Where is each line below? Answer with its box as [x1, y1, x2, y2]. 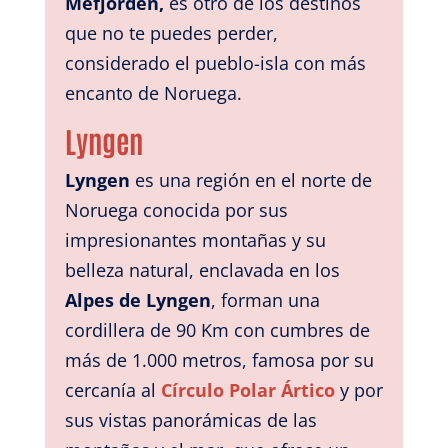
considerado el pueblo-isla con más [64, 50, 366, 75]
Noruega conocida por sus [64, 197, 288, 222]
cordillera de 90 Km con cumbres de [64, 317, 370, 342]
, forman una [210, 287, 320, 312]
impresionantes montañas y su [64, 227, 326, 252]
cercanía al [64, 377, 161, 402]
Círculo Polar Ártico [160, 377, 335, 402]
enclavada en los [193, 257, 340, 282]
